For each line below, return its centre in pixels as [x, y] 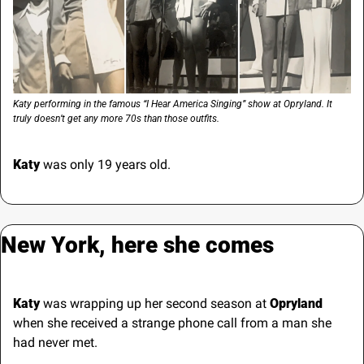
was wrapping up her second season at [155, 303]
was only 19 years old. [107, 164]
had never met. [55, 342]
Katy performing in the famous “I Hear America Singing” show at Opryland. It [173, 104]
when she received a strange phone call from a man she [172, 323]
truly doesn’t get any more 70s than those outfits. [116, 118]
